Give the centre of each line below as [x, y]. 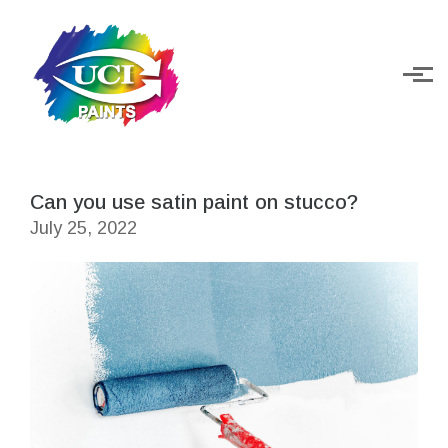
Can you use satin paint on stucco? [194, 202]
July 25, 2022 [83, 228]
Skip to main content [91, 18]
